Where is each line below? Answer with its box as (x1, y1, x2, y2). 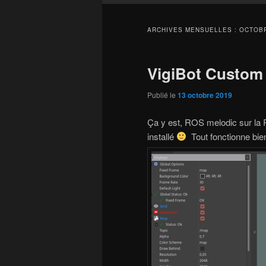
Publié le (147, 90, 178, 100)
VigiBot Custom (147, 62, 263, 85)
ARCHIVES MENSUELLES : (147, 26, 239, 34)
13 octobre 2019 (178, 90, 232, 101)
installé (147, 129, 176, 142)
